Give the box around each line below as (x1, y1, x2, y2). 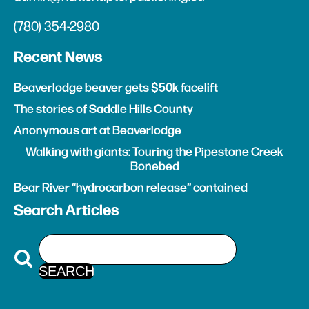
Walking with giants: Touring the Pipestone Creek (26, 145, 283, 160)
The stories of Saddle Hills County (14, 102, 195, 117)
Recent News (14, 48, 103, 68)
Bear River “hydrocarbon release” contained (14, 181, 248, 196)
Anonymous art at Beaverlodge (14, 123, 183, 139)
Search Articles (14, 201, 119, 221)
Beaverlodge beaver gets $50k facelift (14, 81, 218, 96)
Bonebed (130, 159, 179, 175)
